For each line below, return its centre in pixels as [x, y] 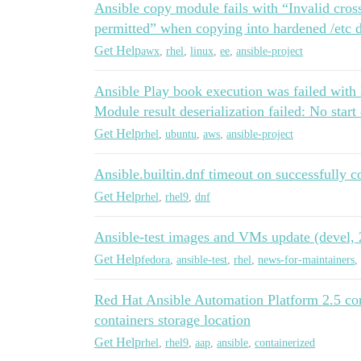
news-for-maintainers [306, 259]
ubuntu [181, 134]
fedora [156, 259]
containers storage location [172, 320]
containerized [285, 342]
